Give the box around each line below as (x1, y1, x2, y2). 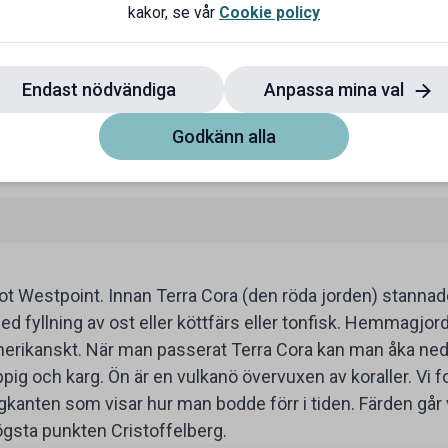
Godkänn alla (172, 125, 276, 147)
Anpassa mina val (263, 78, 408, 100)
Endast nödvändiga (22, 78, 176, 100)
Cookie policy (219, 3, 320, 22)
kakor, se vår (128, 3, 219, 22)
